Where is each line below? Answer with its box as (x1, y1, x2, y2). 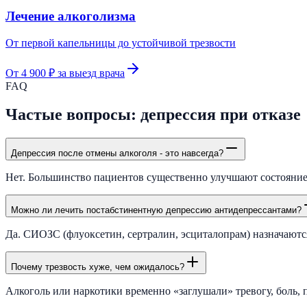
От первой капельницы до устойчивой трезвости (5, 36, 236, 49)
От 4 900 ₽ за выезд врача (5, 66, 125, 79)
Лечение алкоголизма (5, 8, 136, 23)
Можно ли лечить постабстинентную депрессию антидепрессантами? (11, 205, 302, 216)
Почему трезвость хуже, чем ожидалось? (11, 262, 184, 273)
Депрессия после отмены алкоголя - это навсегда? (11, 148, 223, 159)
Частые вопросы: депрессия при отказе (5, 106, 301, 124)
